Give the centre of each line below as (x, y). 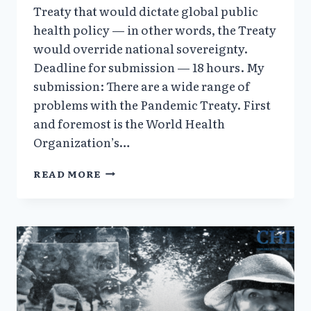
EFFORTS (125, 227)
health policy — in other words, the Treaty (155, 29)
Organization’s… (82, 142)
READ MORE (67, 173)
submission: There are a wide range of (142, 85)
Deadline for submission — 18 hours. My (149, 67)
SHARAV (125, 184)
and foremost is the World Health (129, 123)
